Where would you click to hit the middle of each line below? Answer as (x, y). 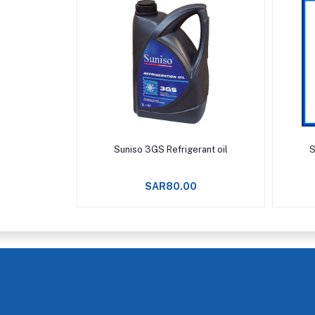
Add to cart (171, 144)
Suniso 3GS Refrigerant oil (171, 149)
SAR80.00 (171, 186)
